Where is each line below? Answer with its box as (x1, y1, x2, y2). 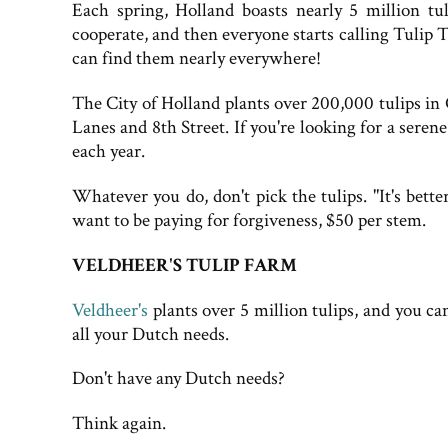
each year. (72, 139, 145, 165)
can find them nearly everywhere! (72, 46, 321, 72)
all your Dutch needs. (72, 321, 229, 347)
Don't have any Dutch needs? (72, 366, 285, 392)
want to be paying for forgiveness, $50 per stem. (72, 208, 426, 234)
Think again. (72, 411, 166, 437)
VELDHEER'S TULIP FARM (72, 252, 297, 278)
